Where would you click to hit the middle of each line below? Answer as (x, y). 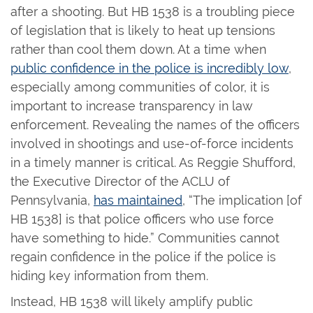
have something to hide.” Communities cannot (145, 238)
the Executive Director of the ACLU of (120, 181)
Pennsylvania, (52, 200)
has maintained (138, 200)
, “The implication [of (242, 200)
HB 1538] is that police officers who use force (142, 219)
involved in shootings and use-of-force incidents (152, 144)
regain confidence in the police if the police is (143, 257)
